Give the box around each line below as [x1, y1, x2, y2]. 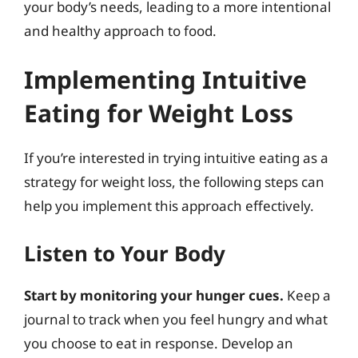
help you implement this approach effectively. [24, 197, 314, 215]
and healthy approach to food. [24, 21, 217, 40]
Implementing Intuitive [24, 63, 307, 96]
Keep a [284, 285, 331, 304]
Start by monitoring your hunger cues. [24, 285, 284, 304]
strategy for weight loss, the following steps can [24, 173, 324, 191]
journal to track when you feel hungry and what [24, 309, 328, 328]
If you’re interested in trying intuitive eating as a [24, 149, 328, 167]
